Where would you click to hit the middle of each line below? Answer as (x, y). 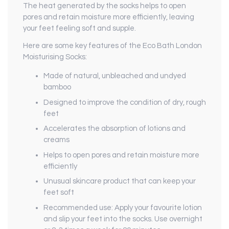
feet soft (59, 193)
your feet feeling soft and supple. (79, 29)
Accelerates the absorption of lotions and (114, 129)
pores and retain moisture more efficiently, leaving (109, 17)
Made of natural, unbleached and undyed (115, 76)
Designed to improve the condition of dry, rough (125, 102)
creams (56, 140)
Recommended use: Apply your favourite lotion (123, 208)
